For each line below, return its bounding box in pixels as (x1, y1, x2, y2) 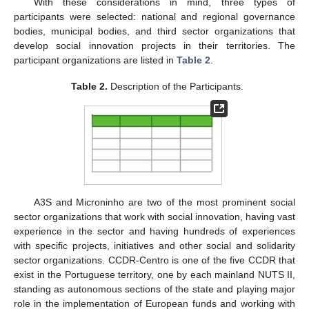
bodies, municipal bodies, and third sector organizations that (14, 25, 295, 37)
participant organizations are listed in (14, 54, 177, 66)
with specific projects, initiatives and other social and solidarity (14, 239, 295, 251)
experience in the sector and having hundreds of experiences (14, 225, 295, 237)
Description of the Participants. (108, 80, 244, 92)
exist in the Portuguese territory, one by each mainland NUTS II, (14, 268, 295, 280)
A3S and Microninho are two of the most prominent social (33, 196, 295, 208)
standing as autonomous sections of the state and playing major (14, 283, 295, 295)
